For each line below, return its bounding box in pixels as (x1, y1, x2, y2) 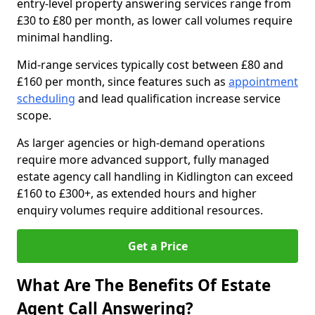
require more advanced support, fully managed (17, 152, 269, 167)
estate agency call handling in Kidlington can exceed (17, 169, 293, 184)
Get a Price (127, 238, 188, 254)
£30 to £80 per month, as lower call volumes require (17, 13, 292, 28)
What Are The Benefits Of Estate (17, 274, 271, 296)
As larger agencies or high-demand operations (17, 135, 265, 150)
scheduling (17, 91, 75, 106)
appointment (229, 74, 298, 89)
